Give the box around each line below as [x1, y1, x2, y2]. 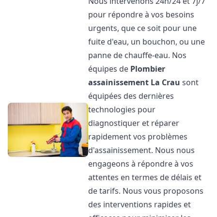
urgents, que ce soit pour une [88, 23, 197, 33]
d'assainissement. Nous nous [88, 145, 195, 155]
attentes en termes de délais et [88, 172, 202, 183]
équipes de [88, 63, 131, 74]
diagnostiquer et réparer [88, 118, 180, 128]
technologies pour [88, 104, 156, 115]
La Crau [151, 77, 181, 88]
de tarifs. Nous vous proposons [88, 186, 204, 196]
